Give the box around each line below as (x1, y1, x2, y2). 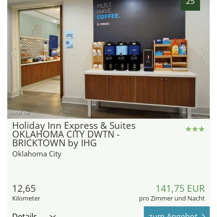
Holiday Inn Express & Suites (12, 119, 136, 132)
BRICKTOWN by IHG (12, 136, 97, 149)
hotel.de (10, 108, 29, 116)
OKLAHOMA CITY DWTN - (12, 127, 120, 140)
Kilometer (12, 193, 40, 202)
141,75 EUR (155, 182, 205, 195)
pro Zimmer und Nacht (139, 193, 205, 202)
